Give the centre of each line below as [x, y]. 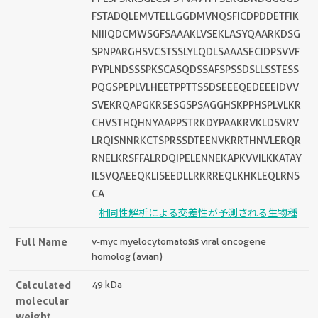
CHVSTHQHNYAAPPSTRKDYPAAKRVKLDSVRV [195, 122]
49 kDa [107, 284]
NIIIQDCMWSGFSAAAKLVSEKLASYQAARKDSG [196, 34]
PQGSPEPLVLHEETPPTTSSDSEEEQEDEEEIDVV [195, 87]
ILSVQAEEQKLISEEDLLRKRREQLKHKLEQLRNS [196, 176]
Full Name [42, 241]
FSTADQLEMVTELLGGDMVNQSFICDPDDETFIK [195, 16]
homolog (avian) [127, 256]
